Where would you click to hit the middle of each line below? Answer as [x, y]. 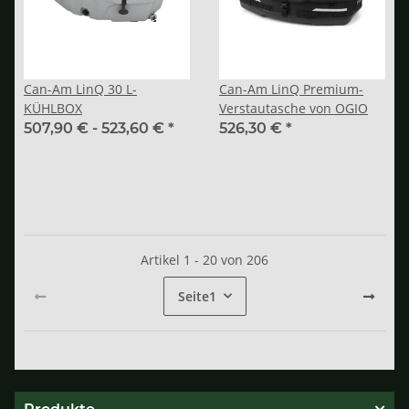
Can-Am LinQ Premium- [291, 89]
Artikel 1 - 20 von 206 [204, 259]
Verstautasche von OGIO [294, 108]
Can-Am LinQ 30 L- [80, 89]
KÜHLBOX [53, 108]
